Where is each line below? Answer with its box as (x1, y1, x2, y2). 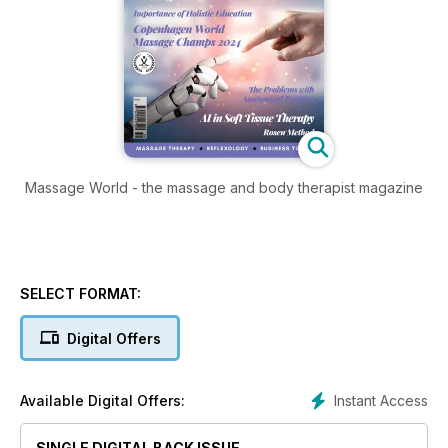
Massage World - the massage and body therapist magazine (25, 178, 423, 196)
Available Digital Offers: (20, 391, 185, 409)
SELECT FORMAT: (20, 284, 141, 302)
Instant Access (334, 391, 428, 409)
